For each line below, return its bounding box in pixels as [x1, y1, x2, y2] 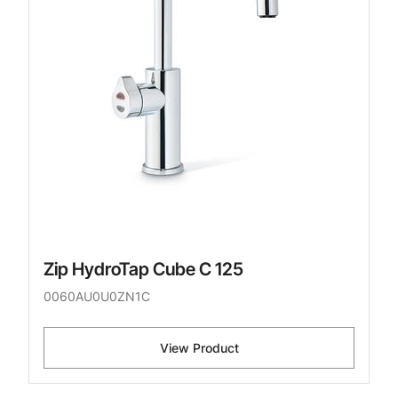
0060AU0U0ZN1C [44, 289, 150, 305]
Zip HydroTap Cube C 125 [44, 259, 243, 281]
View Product [159, 340, 239, 356]
